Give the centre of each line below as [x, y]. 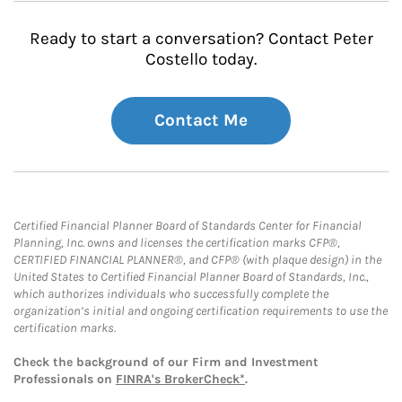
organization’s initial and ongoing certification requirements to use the [201, 311]
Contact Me [201, 120]
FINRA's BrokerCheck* [180, 379]
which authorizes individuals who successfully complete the [171, 294]
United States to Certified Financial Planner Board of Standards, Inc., [191, 277]
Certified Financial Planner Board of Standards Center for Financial [188, 226]
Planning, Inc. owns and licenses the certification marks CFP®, [177, 243]
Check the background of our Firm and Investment [166, 362]
